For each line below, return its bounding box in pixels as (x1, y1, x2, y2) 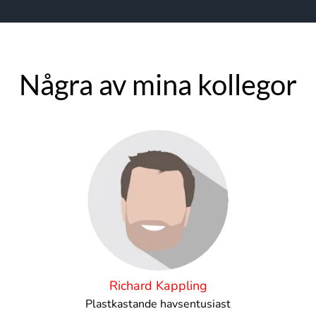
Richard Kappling (109, 277, 207, 294)
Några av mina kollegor (19, 68, 297, 102)
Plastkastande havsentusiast (85, 296, 231, 312)
